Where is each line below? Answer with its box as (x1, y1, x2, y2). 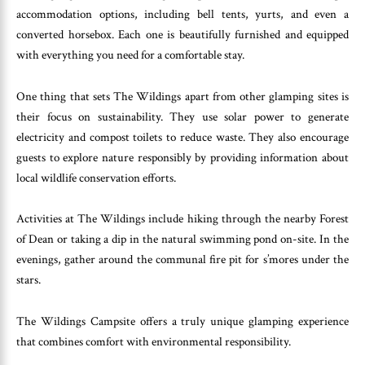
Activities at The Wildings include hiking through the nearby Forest (16, 211, 349, 227)
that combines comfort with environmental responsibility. (16, 333, 291, 350)
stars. (16, 272, 41, 288)
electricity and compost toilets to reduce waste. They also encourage (16, 129, 349, 145)
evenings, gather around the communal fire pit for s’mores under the (16, 252, 349, 268)
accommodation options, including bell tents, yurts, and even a (16, 7, 349, 23)
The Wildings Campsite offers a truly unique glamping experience (16, 313, 349, 329)
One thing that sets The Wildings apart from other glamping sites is (16, 88, 349, 104)
